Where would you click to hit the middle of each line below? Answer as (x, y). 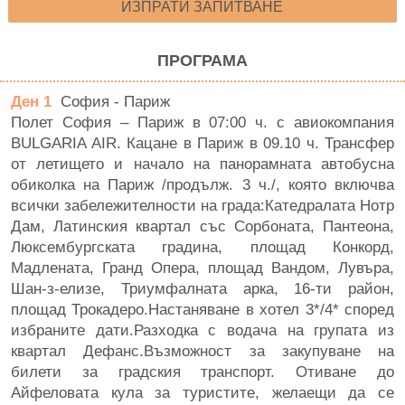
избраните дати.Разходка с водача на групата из (202, 330)
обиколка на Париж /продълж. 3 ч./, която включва (202, 184)
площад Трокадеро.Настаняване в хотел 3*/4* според (202, 309)
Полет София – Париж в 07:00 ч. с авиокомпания (202, 122)
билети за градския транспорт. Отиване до (202, 371)
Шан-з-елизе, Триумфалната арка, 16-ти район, (202, 288)
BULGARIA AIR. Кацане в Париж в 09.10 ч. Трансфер (202, 142)
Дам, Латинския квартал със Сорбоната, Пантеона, (202, 226)
